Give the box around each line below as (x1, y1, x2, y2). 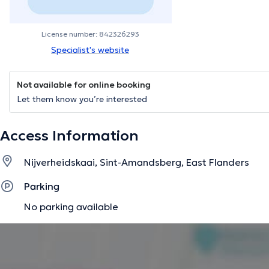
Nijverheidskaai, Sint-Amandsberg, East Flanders (24, 156, 249, 169)
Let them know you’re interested (17, 94, 147, 105)
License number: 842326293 (41, 29, 139, 39)
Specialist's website (51, 44, 129, 56)
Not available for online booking (17, 79, 151, 91)
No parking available (24, 201, 118, 213)
